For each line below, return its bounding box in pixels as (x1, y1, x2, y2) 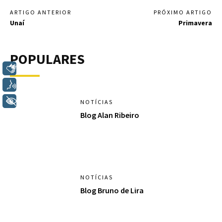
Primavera (178, 18, 212, 27)
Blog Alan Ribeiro (80, 110, 140, 120)
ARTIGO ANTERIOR (10, 8, 71, 16)
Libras (28, 63, 50, 73)
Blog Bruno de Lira (80, 185, 144, 196)
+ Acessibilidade (28, 96, 86, 106)
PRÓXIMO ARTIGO (153, 8, 212, 16)
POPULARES (10, 50, 85, 68)
